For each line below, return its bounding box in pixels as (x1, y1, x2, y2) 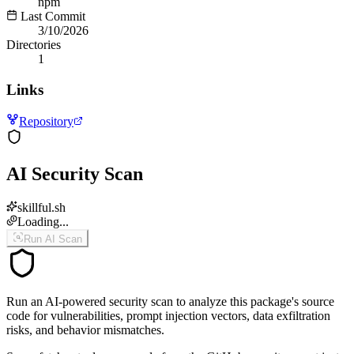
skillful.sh (17, 201, 66, 215)
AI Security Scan (6, 164, 143, 185)
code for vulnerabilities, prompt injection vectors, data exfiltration (6, 309, 330, 323)
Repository (19, 115, 73, 129)
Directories (6, 37, 61, 51)
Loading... (17, 215, 69, 229)
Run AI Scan (24, 233, 82, 246)
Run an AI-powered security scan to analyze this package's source (6, 295, 334, 309)
